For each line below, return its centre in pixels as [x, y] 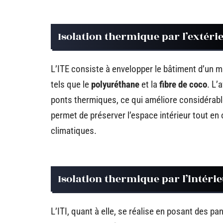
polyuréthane [115, 84]
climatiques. [74, 131]
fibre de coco [183, 84]
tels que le [71, 84]
